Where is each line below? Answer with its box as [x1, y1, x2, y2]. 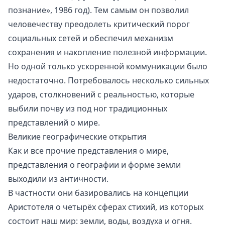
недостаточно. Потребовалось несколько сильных [8, 74, 209, 86]
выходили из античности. [8, 173, 108, 184]
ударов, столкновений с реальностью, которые [8, 88, 194, 100]
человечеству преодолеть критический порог [8, 18, 190, 30]
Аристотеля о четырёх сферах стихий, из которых [8, 201, 203, 212]
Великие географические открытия [8, 131, 147, 142]
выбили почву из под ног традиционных [8, 102, 167, 114]
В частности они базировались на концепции [8, 187, 188, 198]
